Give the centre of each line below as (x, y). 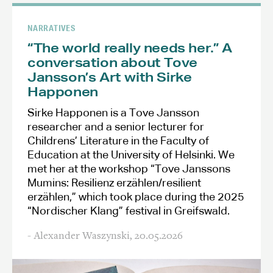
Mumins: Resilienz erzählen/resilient (114, 183)
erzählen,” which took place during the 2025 (136, 197)
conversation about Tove (112, 62)
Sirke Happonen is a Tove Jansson (113, 113)
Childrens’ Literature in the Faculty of (118, 141)
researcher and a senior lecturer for (116, 127)
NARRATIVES (51, 27)
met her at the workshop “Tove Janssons (129, 169)
